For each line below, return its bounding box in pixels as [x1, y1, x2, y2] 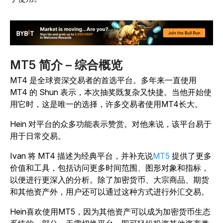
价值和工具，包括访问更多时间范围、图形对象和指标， [10, 163, 209, 173]
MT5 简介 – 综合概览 [10, 58, 122, 73]
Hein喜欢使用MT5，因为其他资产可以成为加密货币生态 [10, 207, 211, 217]
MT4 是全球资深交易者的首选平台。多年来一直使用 [10, 75, 197, 86]
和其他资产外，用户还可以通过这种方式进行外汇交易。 [10, 187, 209, 197]
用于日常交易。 [10, 131, 66, 141]
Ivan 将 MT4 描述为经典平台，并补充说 [10, 151, 153, 161]
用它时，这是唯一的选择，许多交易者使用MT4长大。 [10, 99, 203, 110]
